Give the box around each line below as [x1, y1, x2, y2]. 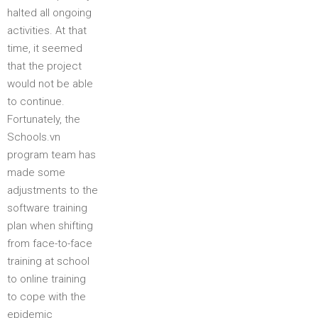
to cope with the [7, 290, 86, 303]
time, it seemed [7, 42, 82, 55]
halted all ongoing [7, 6, 92, 19]
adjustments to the [7, 184, 98, 197]
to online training [7, 273, 86, 285]
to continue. [7, 95, 65, 108]
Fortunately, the [7, 113, 80, 126]
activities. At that [7, 24, 87, 37]
